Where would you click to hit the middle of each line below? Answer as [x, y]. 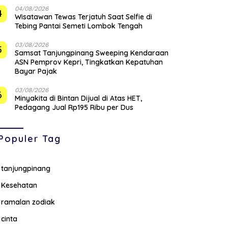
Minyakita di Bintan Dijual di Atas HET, [79, 98]
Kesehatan [19, 186]
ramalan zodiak [28, 202]
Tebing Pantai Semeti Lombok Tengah [79, 26]
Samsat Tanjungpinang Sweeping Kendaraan [92, 53]
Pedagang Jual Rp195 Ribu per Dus [74, 108]
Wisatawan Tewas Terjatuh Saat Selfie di [84, 17]
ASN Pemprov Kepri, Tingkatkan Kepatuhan [89, 62]
